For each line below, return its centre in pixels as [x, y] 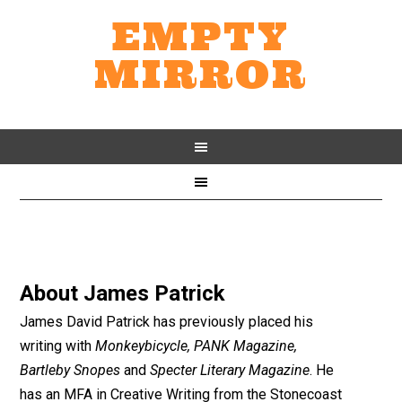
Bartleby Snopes [70, 370]
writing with [58, 346]
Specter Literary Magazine [230, 370]
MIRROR [201, 74]
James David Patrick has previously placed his [167, 322]
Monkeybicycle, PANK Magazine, [197, 346]
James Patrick [155, 293]
